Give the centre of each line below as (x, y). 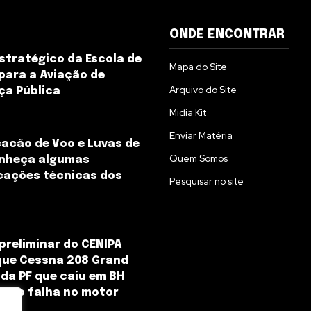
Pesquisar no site (207, 182)
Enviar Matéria (201, 136)
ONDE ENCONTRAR (227, 35)
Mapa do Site (198, 67)
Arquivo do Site (203, 90)
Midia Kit (188, 113)
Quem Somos (199, 159)
